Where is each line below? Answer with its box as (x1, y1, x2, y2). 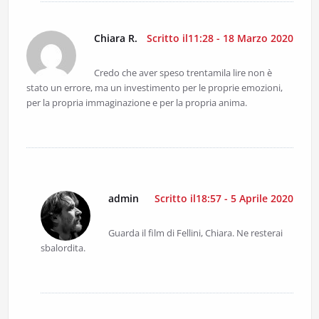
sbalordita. (40, 241, 85, 255)
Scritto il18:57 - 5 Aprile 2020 (154, 192, 293, 206)
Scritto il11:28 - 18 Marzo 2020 (146, 31, 293, 46)
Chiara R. (93, 31, 137, 46)
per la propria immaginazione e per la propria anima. (26, 96, 247, 110)
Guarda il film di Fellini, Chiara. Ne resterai (108, 226, 283, 240)
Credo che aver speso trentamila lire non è (93, 66, 272, 80)
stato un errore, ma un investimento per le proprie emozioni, (26, 81, 283, 95)
